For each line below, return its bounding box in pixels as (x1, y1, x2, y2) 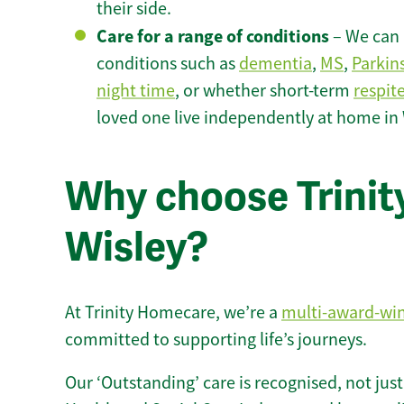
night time (96, 79, 175, 103)
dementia (239, 52, 312, 76)
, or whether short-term (175, 79, 353, 103)
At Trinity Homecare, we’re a (65, 300, 281, 324)
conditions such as (96, 52, 239, 76)
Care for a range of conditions (96, 24, 329, 49)
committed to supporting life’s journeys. (65, 327, 367, 351)
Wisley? (65, 223, 208, 273)
